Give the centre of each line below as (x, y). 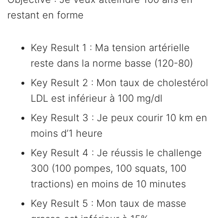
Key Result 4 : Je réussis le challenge (116, 153)
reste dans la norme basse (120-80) (112, 64)
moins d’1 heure (67, 134)
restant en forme (45, 15)
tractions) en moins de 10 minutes (108, 184)
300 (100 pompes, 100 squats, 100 (109, 169)
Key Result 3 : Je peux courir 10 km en (119, 118)
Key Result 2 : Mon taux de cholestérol (119, 83)
